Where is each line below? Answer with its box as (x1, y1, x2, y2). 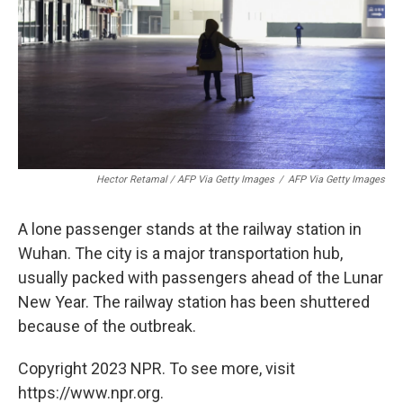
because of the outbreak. (18, 317, 196, 336)
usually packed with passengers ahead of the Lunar (18, 268, 383, 288)
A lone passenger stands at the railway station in (18, 219, 362, 239)
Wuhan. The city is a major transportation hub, (18, 244, 343, 264)
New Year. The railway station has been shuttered (18, 292, 370, 312)
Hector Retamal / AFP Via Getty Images (96, 174, 274, 186)
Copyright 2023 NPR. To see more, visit (18, 359, 295, 379)
